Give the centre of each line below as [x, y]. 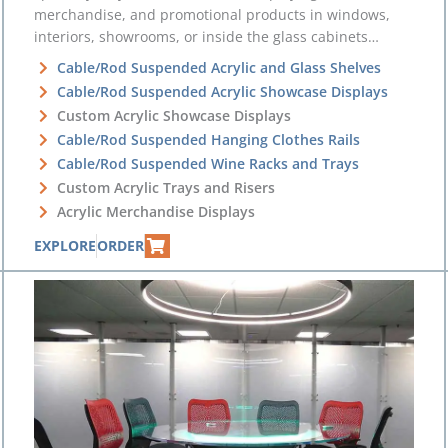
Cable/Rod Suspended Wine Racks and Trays [207, 163]
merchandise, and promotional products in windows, [212, 14]
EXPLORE [65, 245]
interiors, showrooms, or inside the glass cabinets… [207, 36]
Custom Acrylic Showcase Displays [173, 115]
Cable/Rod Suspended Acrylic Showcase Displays [222, 91]
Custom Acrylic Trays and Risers [165, 187]
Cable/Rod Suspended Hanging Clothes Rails [208, 139]
